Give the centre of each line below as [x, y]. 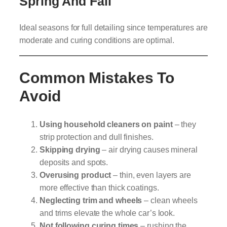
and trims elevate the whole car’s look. [107, 213]
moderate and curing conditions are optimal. [97, 40]
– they [184, 124]
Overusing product [75, 175]
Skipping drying [70, 149]
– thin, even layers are [151, 175]
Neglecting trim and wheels [91, 200]
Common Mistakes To [97, 78]
